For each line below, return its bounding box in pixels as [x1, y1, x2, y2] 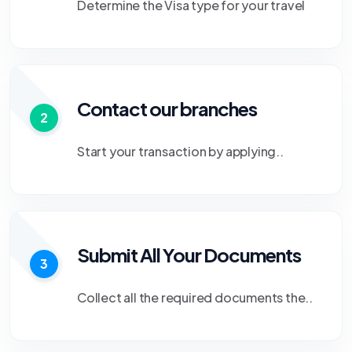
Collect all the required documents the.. [77, 288, 313, 306]
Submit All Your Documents [77, 242, 301, 266]
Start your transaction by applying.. [77, 142, 284, 159]
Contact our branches [77, 96, 257, 120]
